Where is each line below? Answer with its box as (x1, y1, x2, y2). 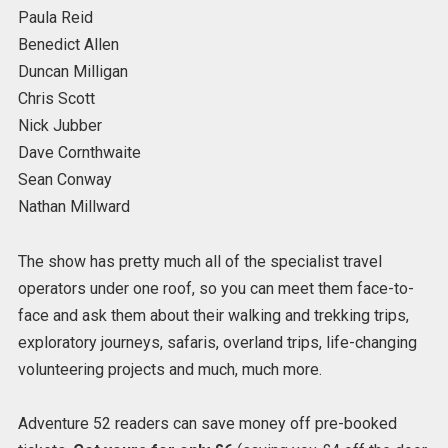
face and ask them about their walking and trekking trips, (17, 305, 409, 325)
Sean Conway (17, 170, 112, 190)
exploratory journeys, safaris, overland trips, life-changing (17, 332, 417, 352)
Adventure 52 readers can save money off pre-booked (17, 413, 397, 433)
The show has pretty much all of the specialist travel (17, 251, 382, 271)
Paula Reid (17, 8, 93, 28)
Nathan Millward (17, 197, 130, 217)
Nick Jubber (17, 116, 102, 136)
